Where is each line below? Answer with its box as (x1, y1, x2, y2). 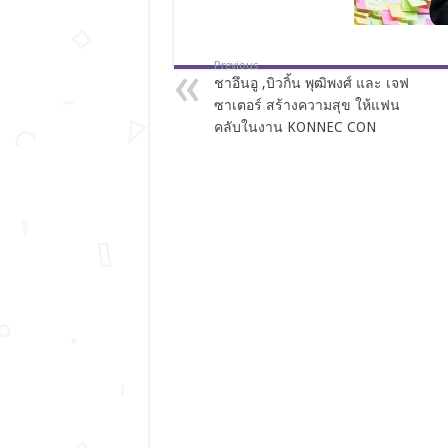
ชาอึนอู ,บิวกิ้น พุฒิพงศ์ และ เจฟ (213, 75, 409, 91)
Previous (213, 59, 259, 72)
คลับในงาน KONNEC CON (213, 119, 376, 135)
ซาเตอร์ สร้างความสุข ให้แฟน (213, 97, 400, 113)
